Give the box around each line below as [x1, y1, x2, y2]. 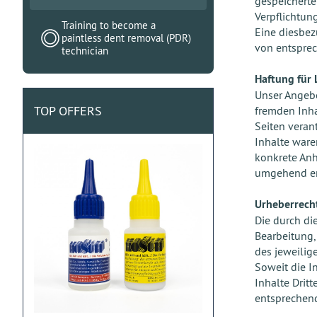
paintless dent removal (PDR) [62, 31, 191, 45]
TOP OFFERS [34, 103, 102, 119]
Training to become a [62, 18, 156, 32]
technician [62, 44, 108, 57]
